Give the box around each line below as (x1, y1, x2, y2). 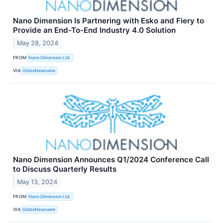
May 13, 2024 (17, 178, 58, 186)
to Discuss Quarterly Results (13, 164, 116, 174)
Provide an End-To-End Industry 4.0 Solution (13, 25, 176, 35)
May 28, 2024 (17, 39, 59, 47)
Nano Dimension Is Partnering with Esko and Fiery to (13, 15, 204, 25)
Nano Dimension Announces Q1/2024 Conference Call (13, 154, 209, 164)
